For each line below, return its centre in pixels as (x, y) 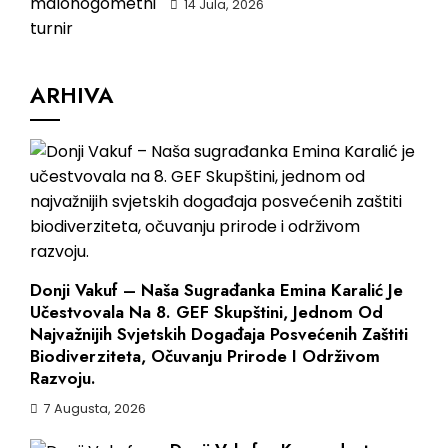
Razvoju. (63, 377)
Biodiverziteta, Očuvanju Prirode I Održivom (205, 355)
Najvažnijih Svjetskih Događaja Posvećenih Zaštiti (219, 333)
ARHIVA (72, 94)
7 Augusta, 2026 (95, 408)
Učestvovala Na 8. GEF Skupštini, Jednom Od (206, 311)
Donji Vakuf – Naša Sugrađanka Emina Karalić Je (216, 289)
